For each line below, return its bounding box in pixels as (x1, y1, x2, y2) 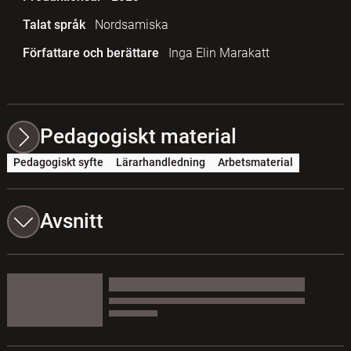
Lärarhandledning (115, 156, 205, 169)
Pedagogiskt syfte (13, 156, 103, 169)
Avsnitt (39, 209, 103, 233)
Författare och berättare (22, 45, 159, 60)
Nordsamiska (94, 16, 168, 32)
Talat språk (22, 16, 85, 32)
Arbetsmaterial (217, 156, 293, 169)
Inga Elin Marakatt (168, 45, 270, 60)
